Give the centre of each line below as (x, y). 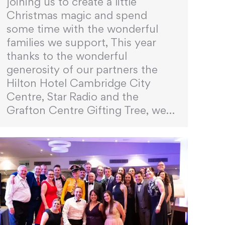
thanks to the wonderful (67, 56)
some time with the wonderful (82, 29)
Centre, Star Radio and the (73, 97)
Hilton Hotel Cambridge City (79, 83)
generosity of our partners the (82, 70)
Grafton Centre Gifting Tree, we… (91, 110)
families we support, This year (81, 42)
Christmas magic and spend (77, 15)
